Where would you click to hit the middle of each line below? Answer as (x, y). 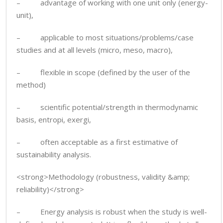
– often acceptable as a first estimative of (97, 142)
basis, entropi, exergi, (54, 119)
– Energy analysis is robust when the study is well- (112, 212)
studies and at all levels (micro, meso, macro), (95, 50)
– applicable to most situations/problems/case (105, 37)
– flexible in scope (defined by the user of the (103, 72)
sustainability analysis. (54, 154)
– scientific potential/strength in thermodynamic (107, 107)
